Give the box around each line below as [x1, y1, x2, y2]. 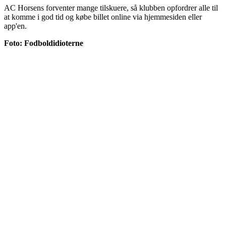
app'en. [4, 22, 27, 31]
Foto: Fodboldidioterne [4, 39, 83, 48]
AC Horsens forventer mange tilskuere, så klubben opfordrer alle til [4, 4, 218, 13]
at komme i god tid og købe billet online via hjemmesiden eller [4, 13, 202, 22]
